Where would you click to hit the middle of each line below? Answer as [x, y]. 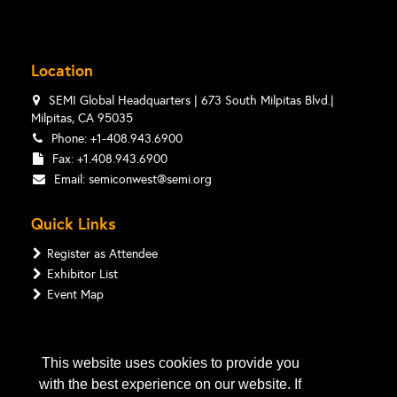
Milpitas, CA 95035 [82, 118]
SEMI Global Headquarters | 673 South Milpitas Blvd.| [190, 101]
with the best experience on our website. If [170, 385]
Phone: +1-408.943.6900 [115, 139]
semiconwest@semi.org [150, 179]
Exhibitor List [82, 274]
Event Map [75, 295]
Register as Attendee [102, 254]
